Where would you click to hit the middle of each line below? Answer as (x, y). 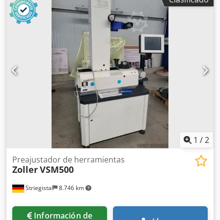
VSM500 (57, 169)
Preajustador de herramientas (69, 159)
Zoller (25, 169)
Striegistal (39, 188)
